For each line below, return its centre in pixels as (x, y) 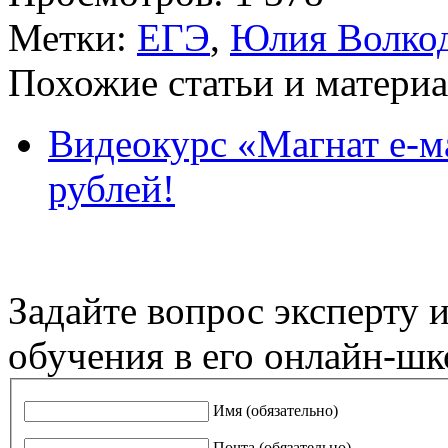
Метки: (72, 37)
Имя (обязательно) (275, 411)
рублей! (111, 188)
